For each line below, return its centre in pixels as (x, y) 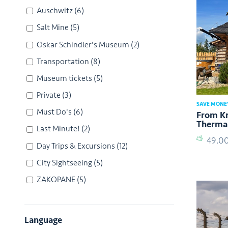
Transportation (63, 61)
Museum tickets (64, 78)
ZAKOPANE (56, 180)
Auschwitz (55, 11)
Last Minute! (58, 129)
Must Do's (54, 112)
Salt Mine (53, 28)
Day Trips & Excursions (76, 146)
